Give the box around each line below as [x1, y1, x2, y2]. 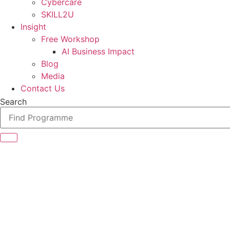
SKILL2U [41, 9, 74, 20]
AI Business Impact [62, 46, 135, 56]
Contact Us [21, 83, 65, 93]
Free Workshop [41, 34, 100, 44]
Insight [21, 22, 46, 32]
